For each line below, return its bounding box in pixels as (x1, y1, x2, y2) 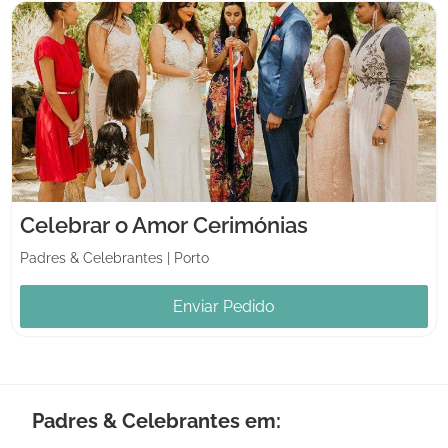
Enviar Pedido (173, 296, 275, 316)
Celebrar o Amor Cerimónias (20, 211, 308, 238)
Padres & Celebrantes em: (32, 408, 281, 433)
